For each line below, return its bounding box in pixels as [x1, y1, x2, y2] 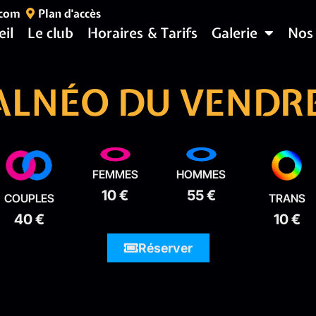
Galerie [212, 23, 257, 42]
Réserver [138, 241, 193, 255]
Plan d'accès [38, 5, 101, 21]
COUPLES [4, 191, 54, 205]
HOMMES [176, 167, 226, 181]
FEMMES [92, 167, 138, 181]
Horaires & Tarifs [87, 23, 197, 42]
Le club [28, 23, 73, 42]
